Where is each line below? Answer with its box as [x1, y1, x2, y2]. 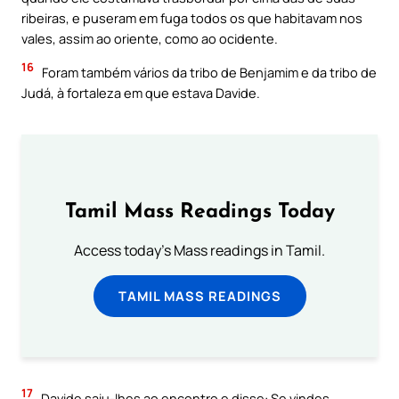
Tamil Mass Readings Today [64, 202, 335, 224]
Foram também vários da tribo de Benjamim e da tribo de [39, 62, 377, 81]
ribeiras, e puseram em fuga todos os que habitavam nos [21, 9, 362, 28]
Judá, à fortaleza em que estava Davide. [21, 83, 260, 102]
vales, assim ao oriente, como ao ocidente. [21, 29, 278, 48]
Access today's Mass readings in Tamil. [74, 240, 325, 261]
